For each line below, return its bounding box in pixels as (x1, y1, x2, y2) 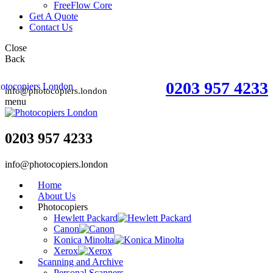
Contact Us (29, 22, 73, 32)
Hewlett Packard (54, 213, 118, 224)
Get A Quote (29, 11, 78, 21)
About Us (38, 191, 76, 202)
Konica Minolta (54, 235, 114, 246)
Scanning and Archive (38, 257, 123, 268)
